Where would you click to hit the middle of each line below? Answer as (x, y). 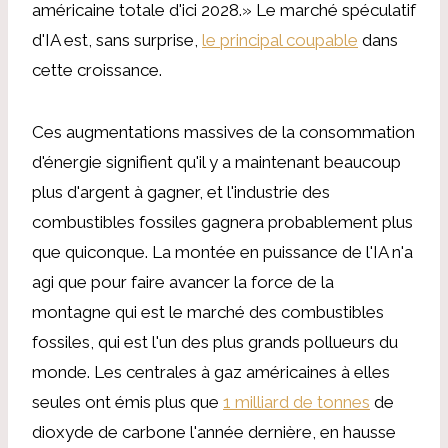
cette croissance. (97, 69)
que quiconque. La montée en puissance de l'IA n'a (222, 251)
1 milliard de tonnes (296, 401)
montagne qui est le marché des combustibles (208, 311)
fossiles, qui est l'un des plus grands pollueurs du (215, 341)
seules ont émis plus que (127, 401)
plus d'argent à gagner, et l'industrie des (181, 191)
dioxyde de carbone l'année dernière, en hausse (214, 431)
